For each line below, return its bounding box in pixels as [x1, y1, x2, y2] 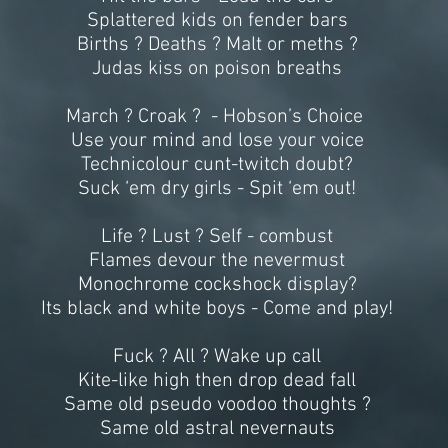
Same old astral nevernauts [99, 417, 335, 441]
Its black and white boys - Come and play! [41, 297, 393, 321]
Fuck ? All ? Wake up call [113, 345, 321, 369]
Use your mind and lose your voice [70, 129, 364, 153]
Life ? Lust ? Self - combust [101, 225, 333, 249]
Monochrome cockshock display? [77, 273, 357, 297]
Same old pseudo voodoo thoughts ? [63, 393, 371, 417]
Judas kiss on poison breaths [92, 57, 342, 81]
